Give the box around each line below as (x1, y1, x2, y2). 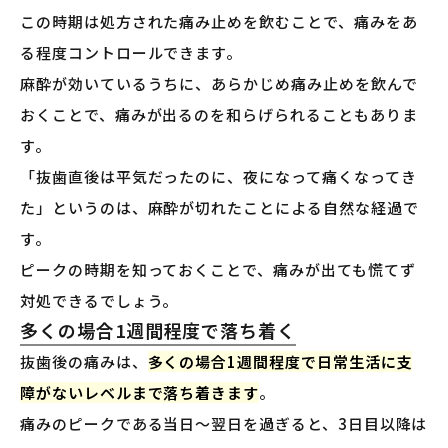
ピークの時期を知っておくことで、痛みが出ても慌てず (20, 259, 416, 281)
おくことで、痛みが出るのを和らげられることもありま (20, 104, 418, 126)
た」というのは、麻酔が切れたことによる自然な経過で (20, 197, 419, 219)
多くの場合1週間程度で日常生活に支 (147, 351, 413, 373)
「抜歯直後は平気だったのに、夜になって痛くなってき (20, 166, 417, 188)
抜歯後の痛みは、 (20, 351, 148, 373)
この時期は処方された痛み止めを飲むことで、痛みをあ (20, 11, 418, 33)
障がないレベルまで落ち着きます (20, 382, 260, 404)
